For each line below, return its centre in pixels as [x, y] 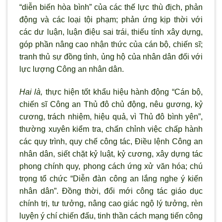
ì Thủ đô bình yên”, [169, 116]
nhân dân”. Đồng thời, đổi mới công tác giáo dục [111, 191]
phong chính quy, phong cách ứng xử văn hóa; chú [111, 166]
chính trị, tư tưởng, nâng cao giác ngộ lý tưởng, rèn [111, 203]
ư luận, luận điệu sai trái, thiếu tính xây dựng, [121, 32]
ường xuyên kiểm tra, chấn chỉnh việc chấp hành [114, 129]
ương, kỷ [187, 104]
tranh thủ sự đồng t [53, 56]
